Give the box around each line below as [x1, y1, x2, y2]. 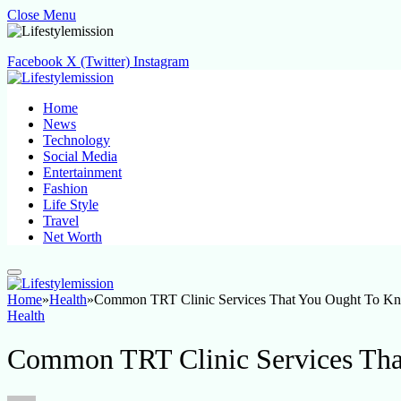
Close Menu [7, 7, 76, 22]
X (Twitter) [66, 54, 130, 69]
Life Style [43, 197, 98, 212]
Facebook [7, 54, 63, 69]
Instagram [133, 54, 189, 69]
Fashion [43, 181, 88, 196]
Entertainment [43, 165, 122, 180]
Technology [43, 132, 110, 148]
